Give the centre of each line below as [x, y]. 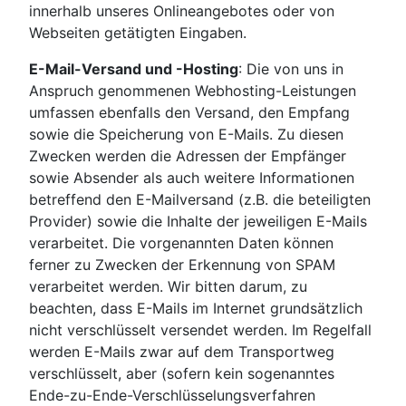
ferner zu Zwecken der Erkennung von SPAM [182, 265]
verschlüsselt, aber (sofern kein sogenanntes [182, 374]
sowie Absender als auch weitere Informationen [192, 178]
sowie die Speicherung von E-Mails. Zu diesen [186, 135]
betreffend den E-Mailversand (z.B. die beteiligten [200, 200]
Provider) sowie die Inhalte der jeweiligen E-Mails [198, 222]
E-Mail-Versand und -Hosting [134, 69]
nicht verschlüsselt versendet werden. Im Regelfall [200, 330]
